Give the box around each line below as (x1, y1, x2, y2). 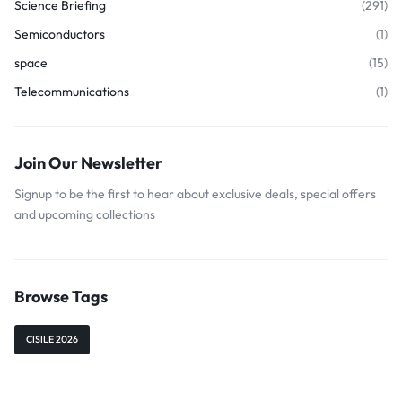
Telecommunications (14, 83, 129, 100)
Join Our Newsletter (14, 153, 162, 173)
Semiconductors (14, 26, 105, 42)
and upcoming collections (14, 206, 155, 223)
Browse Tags (14, 286, 108, 307)
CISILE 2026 (26, 333, 78, 345)
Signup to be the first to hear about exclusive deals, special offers (14, 186, 376, 202)
